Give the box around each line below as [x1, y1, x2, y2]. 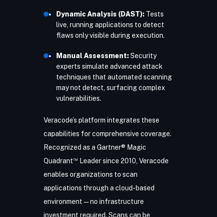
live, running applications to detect [56, 21, 164, 29]
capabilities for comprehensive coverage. [43, 130, 171, 138]
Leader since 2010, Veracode [77, 157, 169, 165]
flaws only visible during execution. [56, 31, 165, 39]
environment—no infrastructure [43, 198, 144, 205]
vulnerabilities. [56, 94, 101, 102]
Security [128, 52, 156, 60]
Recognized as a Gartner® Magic [43, 143, 146, 151]
